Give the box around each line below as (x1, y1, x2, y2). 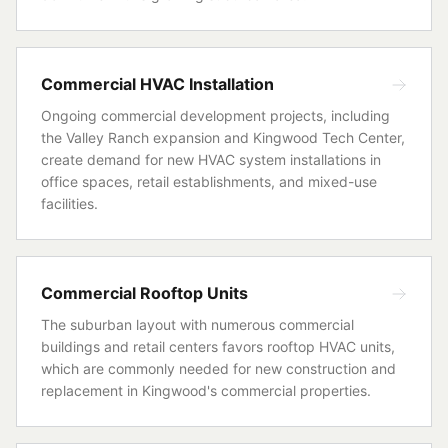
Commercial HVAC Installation (41, 74, 274, 94)
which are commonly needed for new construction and (41, 360, 396, 377)
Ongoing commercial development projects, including (41, 107, 390, 124)
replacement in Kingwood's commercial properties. (41, 382, 371, 399)
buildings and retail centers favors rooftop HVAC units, (41, 338, 395, 355)
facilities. (41, 195, 98, 212)
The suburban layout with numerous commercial (41, 316, 354, 333)
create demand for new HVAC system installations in (41, 151, 381, 168)
